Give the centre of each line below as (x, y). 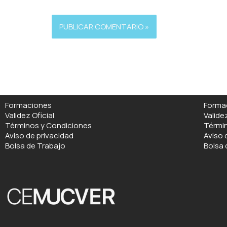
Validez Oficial (30, 116)
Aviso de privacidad (39, 136)
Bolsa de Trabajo (35, 146)
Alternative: (73, 45)
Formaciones (28, 105)
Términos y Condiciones (48, 126)
